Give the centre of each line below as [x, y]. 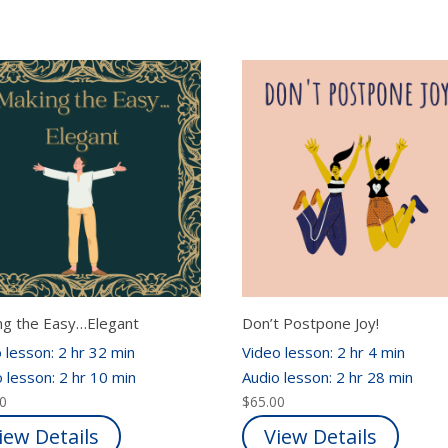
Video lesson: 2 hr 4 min [324, 352]
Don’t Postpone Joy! [311, 322]
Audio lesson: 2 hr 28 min [330, 377]
